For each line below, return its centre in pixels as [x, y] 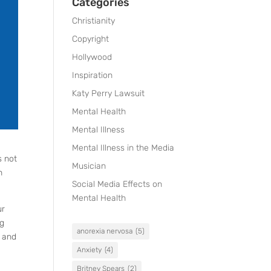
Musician [89, 166]
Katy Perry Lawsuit [109, 93]
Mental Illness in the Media [123, 148]
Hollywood [92, 57]
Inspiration [93, 75]
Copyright [91, 39]
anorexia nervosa [105, 231]
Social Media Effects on [117, 184]
